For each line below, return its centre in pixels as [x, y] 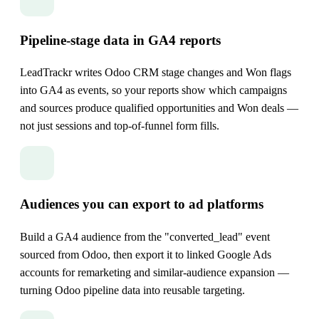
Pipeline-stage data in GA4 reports [120, 40]
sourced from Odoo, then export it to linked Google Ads [146, 254]
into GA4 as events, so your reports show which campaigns [153, 90]
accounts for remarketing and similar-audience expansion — [155, 272]
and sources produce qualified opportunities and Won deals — [159, 108]
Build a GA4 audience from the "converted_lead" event [145, 236]
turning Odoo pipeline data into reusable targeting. [132, 290]
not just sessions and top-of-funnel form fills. [120, 126]
